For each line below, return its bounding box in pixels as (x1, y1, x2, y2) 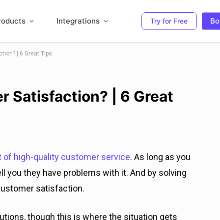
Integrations (56, 16, 100, 26)
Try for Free (150, 17, 188, 25)
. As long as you (130, 152, 191, 162)
